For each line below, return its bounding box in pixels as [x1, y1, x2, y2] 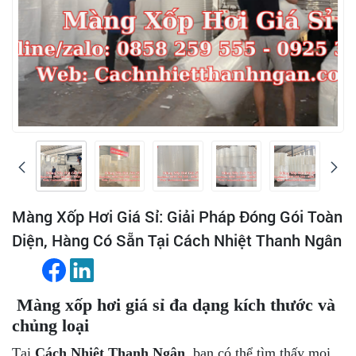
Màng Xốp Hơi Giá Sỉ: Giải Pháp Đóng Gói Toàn [12, 205, 342, 226]
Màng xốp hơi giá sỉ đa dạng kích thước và [12, 294, 335, 315]
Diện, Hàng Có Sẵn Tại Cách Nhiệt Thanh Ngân [12, 229, 342, 250]
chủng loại [12, 315, 89, 335]
